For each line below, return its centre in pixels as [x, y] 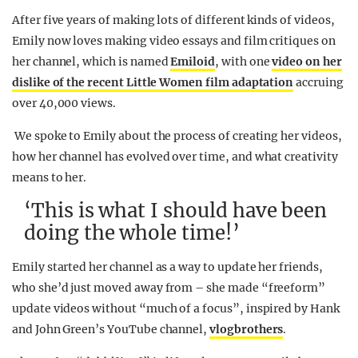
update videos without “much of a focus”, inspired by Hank [176, 308]
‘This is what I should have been [176, 211]
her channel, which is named [91, 62]
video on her [307, 62]
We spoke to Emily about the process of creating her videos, [177, 136]
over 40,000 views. [65, 103]
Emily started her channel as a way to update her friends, [167, 267]
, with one [244, 62]
